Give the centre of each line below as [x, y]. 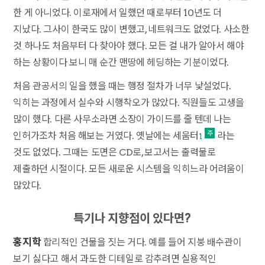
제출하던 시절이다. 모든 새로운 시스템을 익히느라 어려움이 [129, 169]
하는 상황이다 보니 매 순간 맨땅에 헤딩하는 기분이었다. [121, 62]
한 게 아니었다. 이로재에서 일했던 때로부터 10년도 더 [118, 12]
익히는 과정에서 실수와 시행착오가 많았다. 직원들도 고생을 [129, 102]
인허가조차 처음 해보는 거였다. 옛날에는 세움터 [106, 135]
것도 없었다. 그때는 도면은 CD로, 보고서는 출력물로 [114, 152]
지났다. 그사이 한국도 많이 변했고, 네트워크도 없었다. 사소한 [131, 29]
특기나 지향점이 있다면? [132, 218]
